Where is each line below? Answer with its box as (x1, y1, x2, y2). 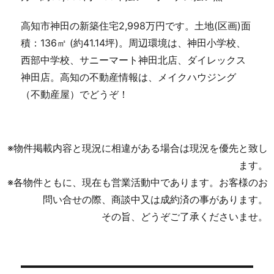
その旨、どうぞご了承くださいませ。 (102, 210, 268, 223)
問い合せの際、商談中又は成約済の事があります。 (43, 193, 268, 206)
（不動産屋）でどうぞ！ (21, 87, 129, 100)
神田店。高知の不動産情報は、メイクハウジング (21, 70, 237, 83)
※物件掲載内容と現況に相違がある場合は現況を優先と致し (7, 141, 268, 154)
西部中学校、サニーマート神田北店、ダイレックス (21, 53, 246, 66)
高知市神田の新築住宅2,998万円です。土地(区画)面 (21, 19, 251, 32)
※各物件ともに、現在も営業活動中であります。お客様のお (7, 176, 268, 188)
